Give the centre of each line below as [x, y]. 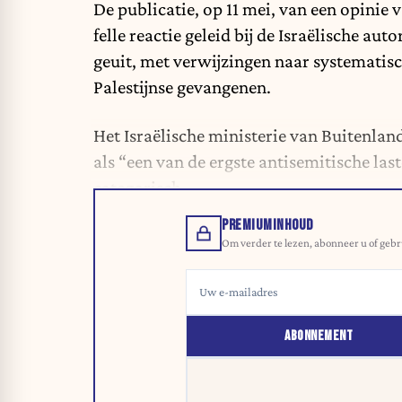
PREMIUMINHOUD [267, 225]
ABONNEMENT [319, 336]
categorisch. [140, 188]
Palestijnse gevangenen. [182, 87]
